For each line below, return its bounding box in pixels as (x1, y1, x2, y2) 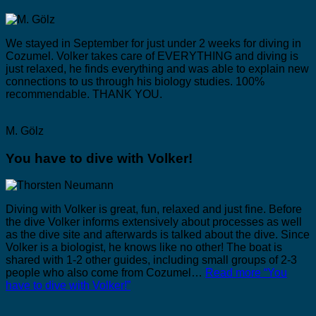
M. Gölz (6, 124, 44, 137)
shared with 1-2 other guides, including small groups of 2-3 (6, 254, 297, 267)
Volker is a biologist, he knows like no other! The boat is (6, 241, 282, 254)
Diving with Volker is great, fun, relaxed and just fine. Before (6, 203, 302, 216)
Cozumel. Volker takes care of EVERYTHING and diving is (6, 49, 298, 62)
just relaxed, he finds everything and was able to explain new (6, 62, 309, 75)
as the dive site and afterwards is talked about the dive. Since (6, 229, 310, 241)
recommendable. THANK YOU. (6, 87, 162, 100)
